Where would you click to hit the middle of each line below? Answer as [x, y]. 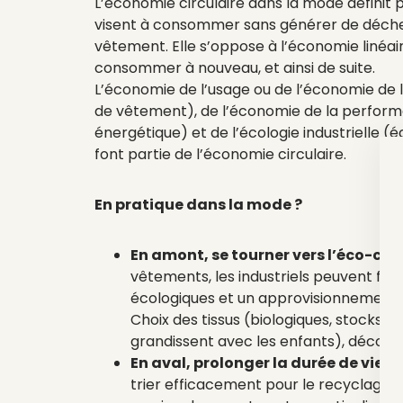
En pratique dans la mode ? [200, 205]
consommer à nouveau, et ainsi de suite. [235, 68]
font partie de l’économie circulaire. [220, 154]
